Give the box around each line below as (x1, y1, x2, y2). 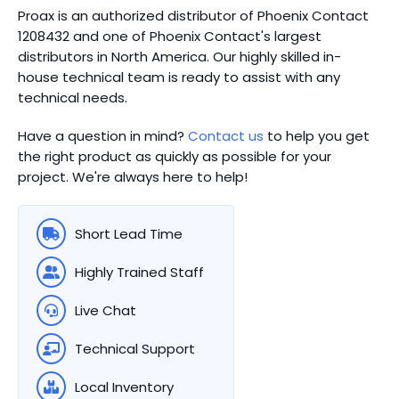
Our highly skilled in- (209, 46, 341, 66)
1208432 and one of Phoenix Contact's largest (18, 26, 322, 45)
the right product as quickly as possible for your (18, 146, 331, 166)
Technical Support (74, 338, 195, 358)
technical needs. (18, 87, 127, 107)
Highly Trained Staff (74, 262, 204, 281)
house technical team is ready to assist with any (18, 67, 340, 86)
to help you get (264, 126, 370, 145)
